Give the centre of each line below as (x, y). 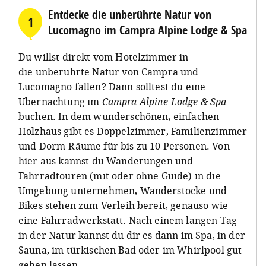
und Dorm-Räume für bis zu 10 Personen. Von (124, 146)
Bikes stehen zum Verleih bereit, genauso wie (123, 205)
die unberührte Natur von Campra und (109, 72)
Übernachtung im (60, 101)
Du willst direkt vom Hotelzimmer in (104, 57)
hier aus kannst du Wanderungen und (106, 161)
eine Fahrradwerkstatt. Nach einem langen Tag (128, 220)
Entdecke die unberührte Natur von (130, 14)
